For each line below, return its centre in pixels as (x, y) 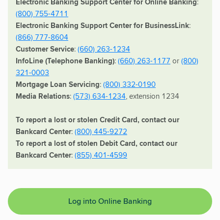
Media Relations (43, 96)
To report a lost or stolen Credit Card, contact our (97, 120)
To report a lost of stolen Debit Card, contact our (96, 143)
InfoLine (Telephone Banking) (65, 61)
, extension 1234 (152, 96)
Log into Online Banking (110, 201)
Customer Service (45, 49)
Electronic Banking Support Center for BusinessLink (102, 25)
